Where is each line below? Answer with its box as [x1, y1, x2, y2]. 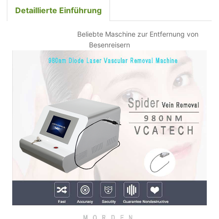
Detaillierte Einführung [15, 5, 102, 15]
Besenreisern [89, 40, 130, 49]
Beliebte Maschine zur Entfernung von [77, 29, 198, 38]
